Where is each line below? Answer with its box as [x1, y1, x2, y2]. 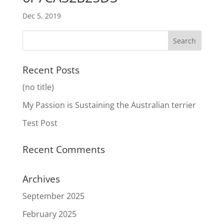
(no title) [22, 81, 54, 93]
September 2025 [22, 190, 84, 202]
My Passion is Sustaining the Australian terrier [22, 99, 196, 111]
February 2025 [22, 208, 76, 220]
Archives [22, 172, 60, 186]
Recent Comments [22, 143, 105, 156]
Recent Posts [22, 63, 79, 77]
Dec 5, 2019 [22, 11, 61, 21]
